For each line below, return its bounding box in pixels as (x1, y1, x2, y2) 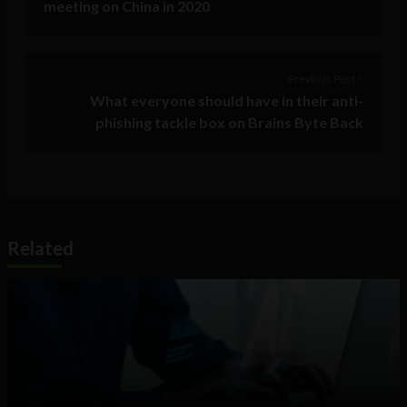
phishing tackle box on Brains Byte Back (95, 114, 363, 132)
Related (7, 237, 74, 260)
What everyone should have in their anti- (90, 92, 363, 110)
